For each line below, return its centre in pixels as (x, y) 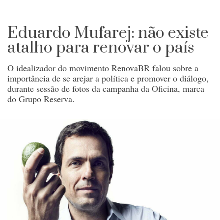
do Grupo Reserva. (41, 99)
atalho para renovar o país (101, 48)
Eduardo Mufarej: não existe (108, 33)
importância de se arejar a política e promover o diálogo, (108, 78)
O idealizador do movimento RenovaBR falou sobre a (103, 68)
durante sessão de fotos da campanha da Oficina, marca (106, 89)
